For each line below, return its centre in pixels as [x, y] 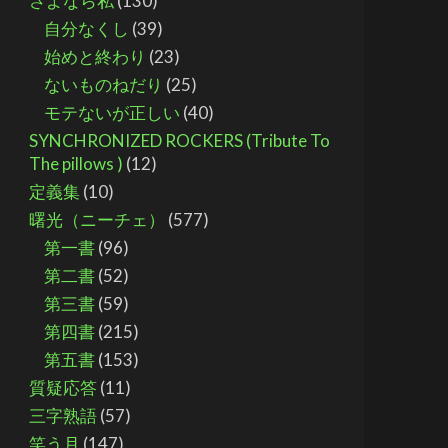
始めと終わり [95, 56]
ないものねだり [104, 84]
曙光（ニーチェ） [97, 219]
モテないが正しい [112, 112]
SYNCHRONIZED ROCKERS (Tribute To [180, 140]
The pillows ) [76, 163]
